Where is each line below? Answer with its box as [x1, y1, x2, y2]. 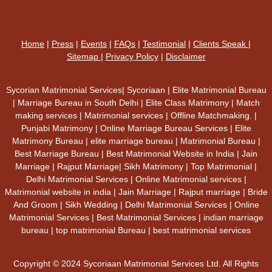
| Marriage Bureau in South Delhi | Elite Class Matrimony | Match [12, 98, 260, 107]
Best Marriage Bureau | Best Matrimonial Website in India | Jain [15, 149, 257, 158]
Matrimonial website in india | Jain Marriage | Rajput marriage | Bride [4, 187, 268, 197]
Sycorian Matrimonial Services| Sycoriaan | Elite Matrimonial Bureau [5, 85, 267, 95]
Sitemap [66, 52, 101, 61]
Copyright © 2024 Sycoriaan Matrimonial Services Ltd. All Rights [13, 259, 259, 268]
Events [81, 39, 107, 49]
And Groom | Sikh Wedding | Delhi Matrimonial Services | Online [13, 200, 259, 209]
